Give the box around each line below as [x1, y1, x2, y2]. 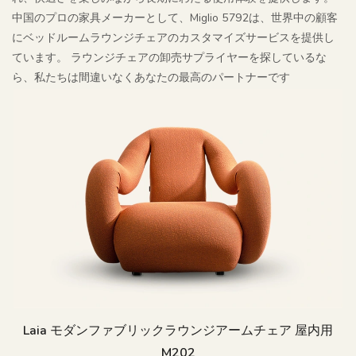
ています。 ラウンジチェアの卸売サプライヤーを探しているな [12, 50, 327, 66]
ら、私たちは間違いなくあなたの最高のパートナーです [12, 70, 290, 86]
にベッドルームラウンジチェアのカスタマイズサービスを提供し [12, 30, 335, 46]
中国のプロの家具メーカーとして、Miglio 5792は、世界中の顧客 [12, 10, 338, 26]
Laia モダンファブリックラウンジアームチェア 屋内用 [23, 321, 333, 339]
